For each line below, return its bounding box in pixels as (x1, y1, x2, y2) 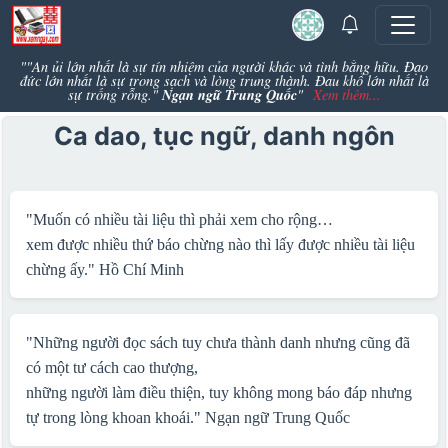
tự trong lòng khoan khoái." (25, 409, 205, 426)
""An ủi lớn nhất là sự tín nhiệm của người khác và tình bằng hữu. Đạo (20, 57, 428, 76)
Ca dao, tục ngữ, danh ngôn (53, 121, 395, 151)
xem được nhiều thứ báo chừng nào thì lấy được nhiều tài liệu (25, 236, 415, 253)
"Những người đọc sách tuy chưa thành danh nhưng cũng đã (25, 334, 410, 351)
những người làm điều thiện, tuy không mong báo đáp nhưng (25, 384, 412, 401)
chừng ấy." (25, 261, 99, 278)
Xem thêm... (312, 85, 381, 104)
